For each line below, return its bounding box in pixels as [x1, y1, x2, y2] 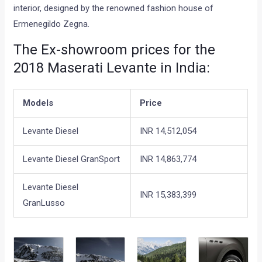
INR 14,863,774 [140, 154, 197, 165]
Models [23, 98, 54, 109]
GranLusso [23, 198, 65, 209]
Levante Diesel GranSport [23, 154, 120, 165]
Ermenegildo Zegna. [13, 19, 90, 30]
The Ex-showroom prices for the [13, 42, 216, 58]
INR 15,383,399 [140, 189, 197, 201]
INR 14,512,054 [140, 126, 197, 137]
